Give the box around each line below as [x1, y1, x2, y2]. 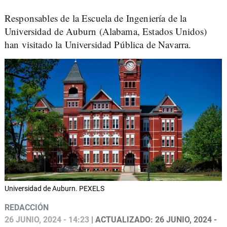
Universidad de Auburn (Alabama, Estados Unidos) [5, 25, 207, 37]
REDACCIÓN [5, 203, 49, 213]
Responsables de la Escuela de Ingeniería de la [5, 12, 187, 24]
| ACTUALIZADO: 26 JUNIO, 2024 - [89, 215, 217, 225]
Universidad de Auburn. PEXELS [5, 184, 104, 193]
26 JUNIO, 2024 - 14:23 [5, 215, 89, 225]
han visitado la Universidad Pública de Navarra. [5, 38, 192, 51]
